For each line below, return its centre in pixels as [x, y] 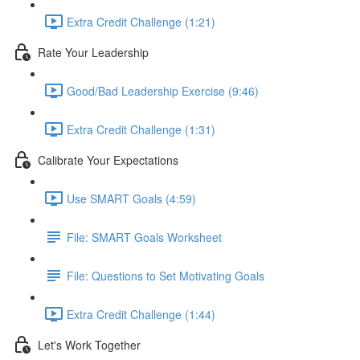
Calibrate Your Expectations [108, 160]
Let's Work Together [89, 344]
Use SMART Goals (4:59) [131, 198]
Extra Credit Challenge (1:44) [141, 314]
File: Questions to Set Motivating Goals [166, 275]
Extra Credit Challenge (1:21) [141, 21]
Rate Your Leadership [93, 52]
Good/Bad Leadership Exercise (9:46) [163, 90]
